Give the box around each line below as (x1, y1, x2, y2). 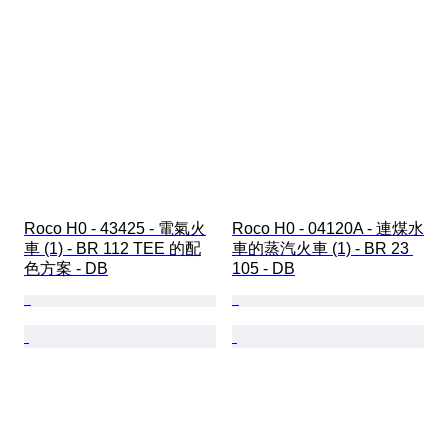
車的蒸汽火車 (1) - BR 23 (232, 240, 413, 258)
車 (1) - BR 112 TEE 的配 (24, 240, 201, 258)
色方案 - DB (24, 260, 108, 278)
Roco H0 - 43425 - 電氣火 (24, 220, 206, 238)
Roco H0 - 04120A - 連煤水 (232, 220, 424, 238)
